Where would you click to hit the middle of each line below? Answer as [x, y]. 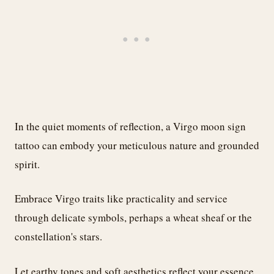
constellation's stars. [58, 237]
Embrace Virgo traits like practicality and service [121, 199]
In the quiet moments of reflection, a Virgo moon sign [130, 126]
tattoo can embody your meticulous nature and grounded [137, 145]
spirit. [27, 164]
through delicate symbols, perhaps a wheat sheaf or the [133, 218]
